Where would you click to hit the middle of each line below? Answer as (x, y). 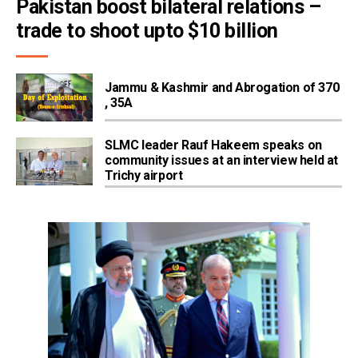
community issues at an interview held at (222, 161)
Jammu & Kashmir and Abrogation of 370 (222, 88)
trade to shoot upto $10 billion (147, 31)
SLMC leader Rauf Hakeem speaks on (213, 145)
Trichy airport (144, 176)
